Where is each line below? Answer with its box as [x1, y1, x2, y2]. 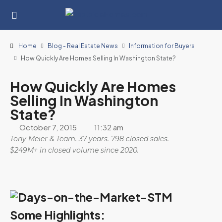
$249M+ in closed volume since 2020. [10, 146, 139, 155]
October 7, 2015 [19, 122, 77, 132]
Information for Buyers [129, 42, 195, 50]
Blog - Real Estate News [48, 42, 118, 50]
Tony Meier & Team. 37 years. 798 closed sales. [10, 134, 169, 143]
